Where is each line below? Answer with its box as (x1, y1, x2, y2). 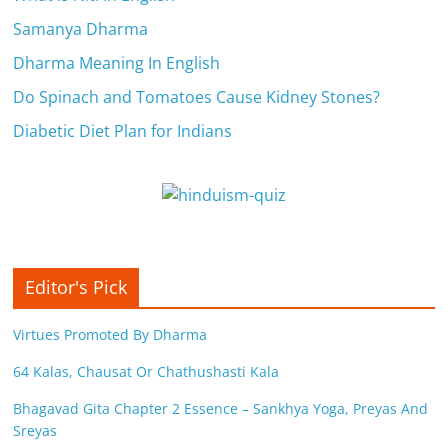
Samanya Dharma (13, 17, 149, 40)
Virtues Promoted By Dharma (13, 324, 208, 344)
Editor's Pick (25, 274, 128, 299)
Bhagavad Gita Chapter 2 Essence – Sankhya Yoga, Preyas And (13, 398, 429, 418)
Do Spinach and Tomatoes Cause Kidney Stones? (13, 85, 381, 108)
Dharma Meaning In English (13, 51, 221, 74)
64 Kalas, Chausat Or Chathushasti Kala (13, 361, 280, 381)
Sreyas (13, 420, 58, 440)
